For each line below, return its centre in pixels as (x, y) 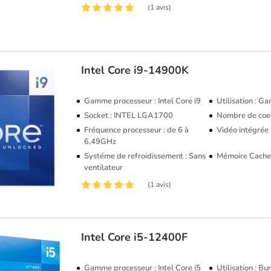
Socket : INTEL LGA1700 (129, 115)
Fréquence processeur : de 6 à (137, 130)
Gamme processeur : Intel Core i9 (143, 101)
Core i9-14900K (149, 70)
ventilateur (104, 167)
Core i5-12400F (148, 237)
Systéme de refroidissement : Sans (145, 156)
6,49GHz (100, 141)
